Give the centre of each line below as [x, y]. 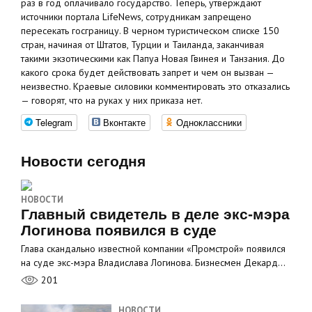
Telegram [54, 122]
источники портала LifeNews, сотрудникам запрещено [136, 17]
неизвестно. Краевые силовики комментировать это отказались [155, 86]
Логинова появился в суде [119, 230]
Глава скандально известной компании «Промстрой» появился [153, 249]
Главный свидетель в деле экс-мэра [155, 214]
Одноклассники [209, 122]
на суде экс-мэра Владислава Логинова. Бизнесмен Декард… [153, 263]
